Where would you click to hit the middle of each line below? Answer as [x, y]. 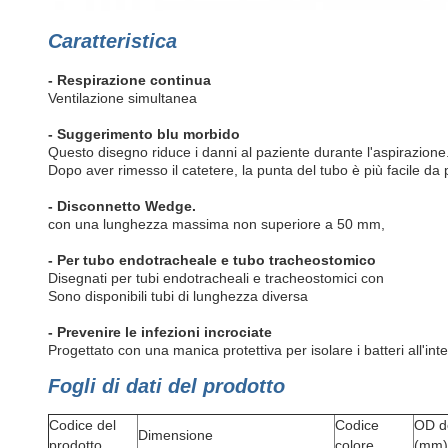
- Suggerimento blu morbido [144, 133]
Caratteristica [112, 40]
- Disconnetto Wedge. [122, 205]
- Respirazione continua [129, 79]
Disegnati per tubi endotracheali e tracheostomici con [216, 277]
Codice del [82, 424]
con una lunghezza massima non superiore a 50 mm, [216, 223]
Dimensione [175, 434]
